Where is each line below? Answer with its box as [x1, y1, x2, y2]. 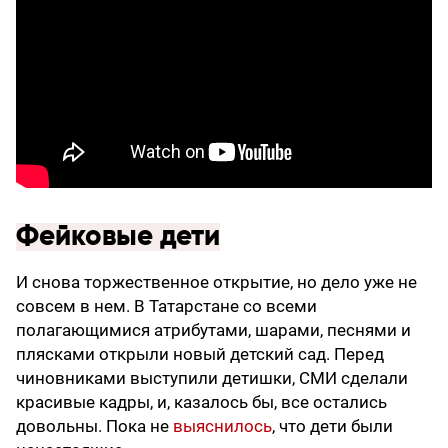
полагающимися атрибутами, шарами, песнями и [16, 320, 411, 341]
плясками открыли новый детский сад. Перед [16, 344, 384, 365]
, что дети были [272, 416, 393, 437]
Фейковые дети [16, 223, 220, 252]
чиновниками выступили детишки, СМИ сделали [16, 368, 408, 389]
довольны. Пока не [16, 416, 173, 437]
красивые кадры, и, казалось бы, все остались [16, 392, 387, 413]
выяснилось [173, 416, 272, 437]
